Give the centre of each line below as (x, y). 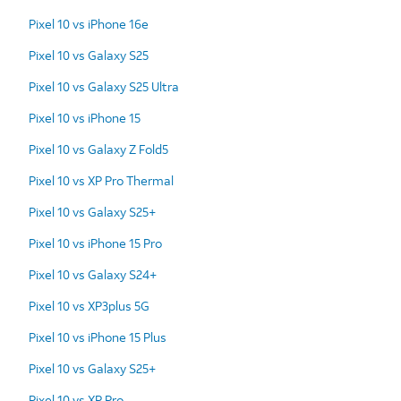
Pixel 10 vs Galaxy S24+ (93, 274)
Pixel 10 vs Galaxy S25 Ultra (104, 86)
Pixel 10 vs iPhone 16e (89, 23)
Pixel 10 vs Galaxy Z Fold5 (98, 149)
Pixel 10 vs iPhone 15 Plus (98, 337)
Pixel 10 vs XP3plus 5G (89, 305)
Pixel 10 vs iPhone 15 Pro (95, 243)
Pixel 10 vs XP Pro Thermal (101, 180)
